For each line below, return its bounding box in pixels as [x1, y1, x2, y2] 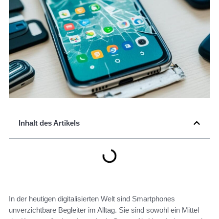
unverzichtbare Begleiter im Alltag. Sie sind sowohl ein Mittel [9, 206, 199, 215]
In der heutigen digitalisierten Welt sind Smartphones [9, 195, 175, 203]
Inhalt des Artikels [19, 119, 80, 128]
